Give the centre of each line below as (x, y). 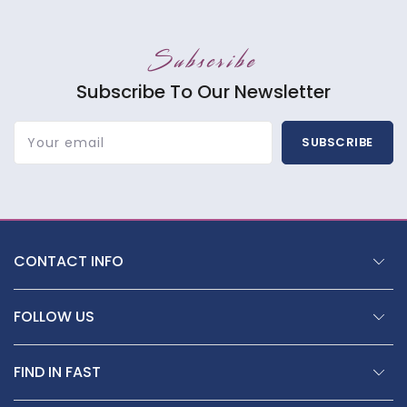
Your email (66, 143)
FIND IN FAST (57, 372)
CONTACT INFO (69, 261)
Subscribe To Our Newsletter (203, 92)
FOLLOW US (54, 317)
